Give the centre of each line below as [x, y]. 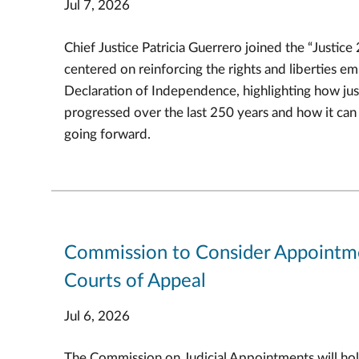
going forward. [107, 134]
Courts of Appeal [135, 281]
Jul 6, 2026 [97, 316]
